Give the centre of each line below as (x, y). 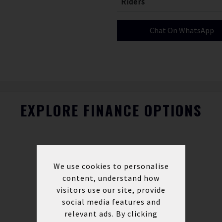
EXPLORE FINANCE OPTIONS (111, 110)
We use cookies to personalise (111, 166)
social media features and (111, 201)
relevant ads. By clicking (111, 213)
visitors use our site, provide (111, 190)
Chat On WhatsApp (182, 30)
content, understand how (111, 178)
